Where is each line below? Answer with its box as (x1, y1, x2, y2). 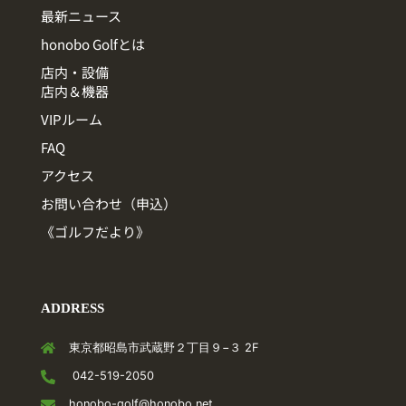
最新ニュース (41, 6, 121, 26)
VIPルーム (41, 110, 102, 130)
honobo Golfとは (41, 34, 145, 54)
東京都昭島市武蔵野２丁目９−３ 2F (69, 341, 259, 355)
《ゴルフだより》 (41, 222, 150, 242)
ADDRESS (41, 300, 104, 316)
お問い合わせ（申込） (41, 194, 177, 214)
